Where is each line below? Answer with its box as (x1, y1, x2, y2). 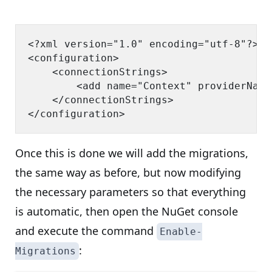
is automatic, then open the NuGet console (15, 204, 238, 219)
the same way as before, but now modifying (15, 165, 241, 180)
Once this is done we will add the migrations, (15, 146, 248, 160)
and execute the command (15, 223, 157, 238)
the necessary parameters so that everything (15, 185, 246, 199)
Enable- (160, 226, 202, 237)
